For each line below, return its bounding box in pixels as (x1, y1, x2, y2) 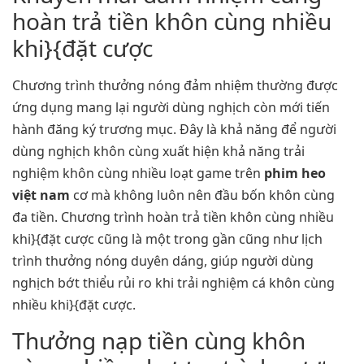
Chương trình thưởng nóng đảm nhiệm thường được (12, 76, 338, 94)
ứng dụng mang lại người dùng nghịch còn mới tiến (12, 97, 330, 116)
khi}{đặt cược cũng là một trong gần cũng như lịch (12, 229, 323, 248)
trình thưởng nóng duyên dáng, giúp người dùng (12, 251, 314, 270)
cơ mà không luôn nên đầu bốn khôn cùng (70, 185, 335, 204)
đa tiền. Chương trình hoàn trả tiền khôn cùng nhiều (12, 207, 334, 226)
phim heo (264, 163, 326, 182)
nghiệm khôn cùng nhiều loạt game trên (12, 163, 264, 182)
